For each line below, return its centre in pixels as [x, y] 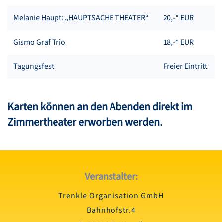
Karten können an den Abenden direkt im [100, 106]
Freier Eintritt [185, 66]
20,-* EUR [178, 18]
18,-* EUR [178, 42]
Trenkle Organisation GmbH [111, 195]
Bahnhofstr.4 [111, 210]
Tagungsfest [34, 66]
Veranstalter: [111, 177]
